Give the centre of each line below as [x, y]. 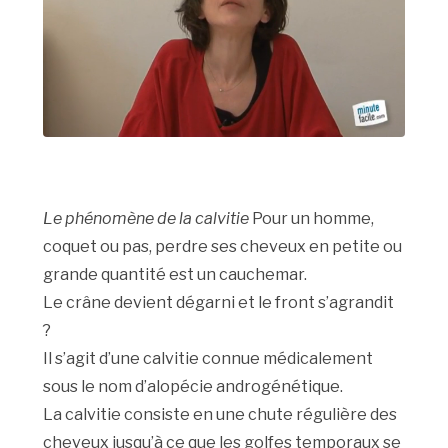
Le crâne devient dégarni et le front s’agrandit [219, 303]
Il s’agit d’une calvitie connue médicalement [208, 359]
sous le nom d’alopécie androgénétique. [193, 387]
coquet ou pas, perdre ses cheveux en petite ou [223, 247]
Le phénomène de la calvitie [146, 219]
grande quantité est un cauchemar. [175, 275]
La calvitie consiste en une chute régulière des [220, 415]
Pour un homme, [312, 219]
